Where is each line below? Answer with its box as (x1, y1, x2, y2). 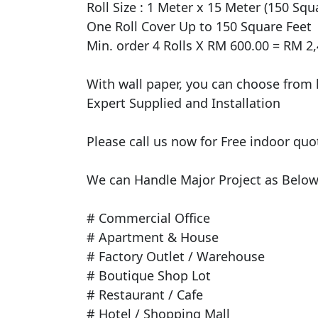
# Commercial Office (87, 209, 210, 227)
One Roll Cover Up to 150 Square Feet (87, 18, 315, 35)
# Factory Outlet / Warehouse (87, 248, 265, 265)
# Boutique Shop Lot (87, 267, 211, 285)
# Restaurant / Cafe (87, 286, 203, 304)
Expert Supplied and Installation (87, 94, 280, 112)
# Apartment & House (87, 229, 219, 246)
